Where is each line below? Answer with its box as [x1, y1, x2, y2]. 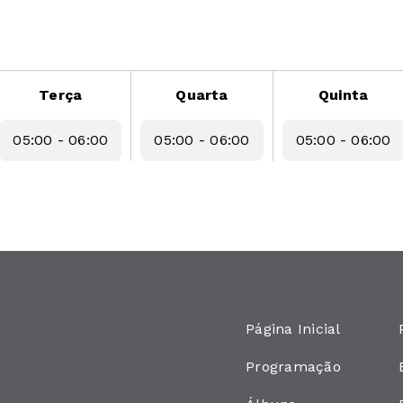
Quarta [175, 85, 228, 103]
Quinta [318, 85, 369, 103]
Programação [246, 357, 341, 375]
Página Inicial [246, 319, 341, 337]
